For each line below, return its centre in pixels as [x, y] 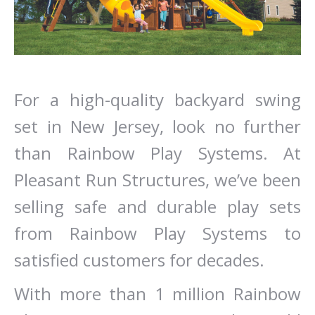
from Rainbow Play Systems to [157, 233]
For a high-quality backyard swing [157, 99]
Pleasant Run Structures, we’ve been [157, 180]
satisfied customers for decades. [139, 260]
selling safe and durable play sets [157, 206]
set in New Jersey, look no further [157, 126]
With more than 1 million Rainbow [157, 294]
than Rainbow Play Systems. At [157, 153]
